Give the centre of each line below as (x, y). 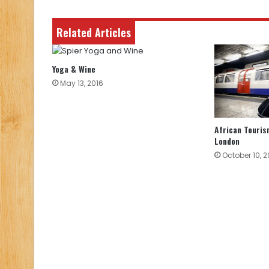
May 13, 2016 (82, 83)
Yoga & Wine (74, 69)
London (227, 141)
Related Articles (94, 33)
